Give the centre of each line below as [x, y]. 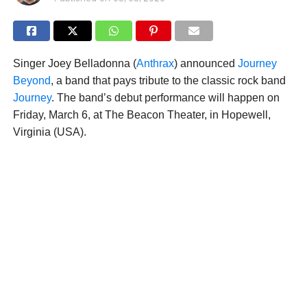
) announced [206, 64]
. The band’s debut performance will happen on [165, 98]
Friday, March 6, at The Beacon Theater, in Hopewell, [142, 115]
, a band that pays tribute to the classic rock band [168, 81]
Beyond [32, 81]
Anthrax [155, 64]
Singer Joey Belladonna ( [74, 64]
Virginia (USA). [49, 132]
